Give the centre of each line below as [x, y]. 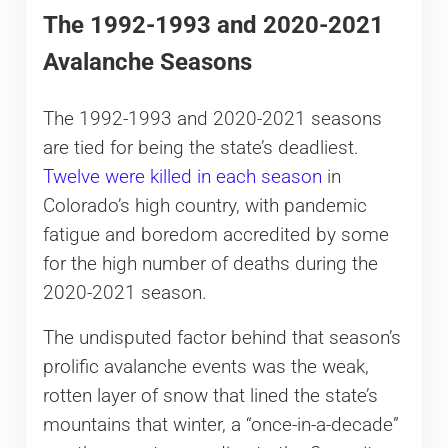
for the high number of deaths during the [210, 263]
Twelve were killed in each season [182, 176]
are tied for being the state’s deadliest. [200, 147]
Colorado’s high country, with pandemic [204, 205]
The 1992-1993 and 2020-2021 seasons [212, 118]
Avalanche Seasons [147, 62]
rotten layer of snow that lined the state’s [210, 395]
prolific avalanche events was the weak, [205, 366]
